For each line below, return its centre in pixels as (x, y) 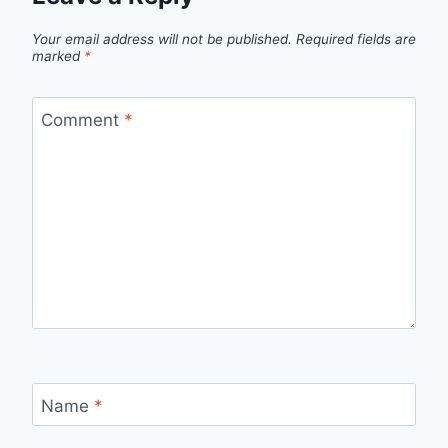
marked (58, 56)
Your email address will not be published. (162, 39)
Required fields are (356, 39)
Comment (82, 119)
